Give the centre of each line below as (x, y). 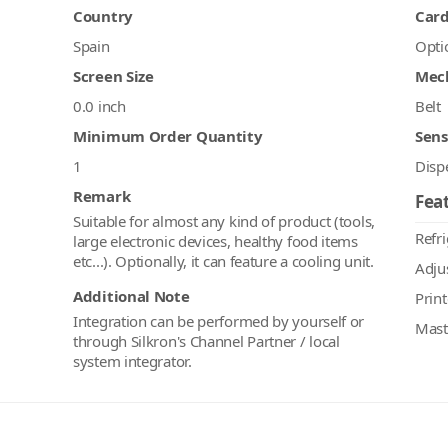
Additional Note (131, 296)
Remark (102, 196)
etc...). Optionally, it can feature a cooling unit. (223, 261)
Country (103, 16)
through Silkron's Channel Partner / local (206, 341)
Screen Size (113, 76)
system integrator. (132, 361)
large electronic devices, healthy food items (215, 241)
